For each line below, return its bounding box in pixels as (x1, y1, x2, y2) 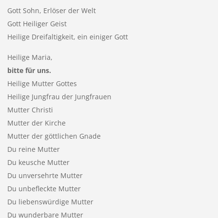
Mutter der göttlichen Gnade (7, 131, 101, 141)
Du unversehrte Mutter (7, 170, 83, 180)
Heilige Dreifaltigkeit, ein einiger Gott (7, 32, 128, 41)
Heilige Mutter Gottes (7, 78, 77, 88)
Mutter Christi (7, 105, 53, 114)
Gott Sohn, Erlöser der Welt (7, 5, 96, 15)
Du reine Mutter (7, 144, 60, 154)
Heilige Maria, (7, 52, 53, 62)
